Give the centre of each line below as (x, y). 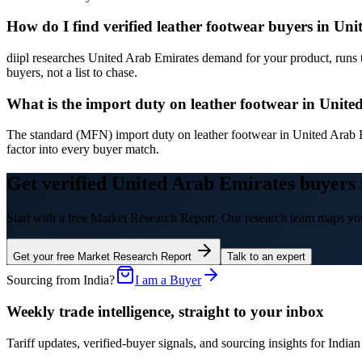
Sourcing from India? (61, 280)
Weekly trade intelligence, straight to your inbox (165, 311)
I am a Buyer (168, 280)
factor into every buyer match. (83, 149)
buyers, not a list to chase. (72, 72)
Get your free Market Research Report (104, 257)
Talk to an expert (266, 257)
